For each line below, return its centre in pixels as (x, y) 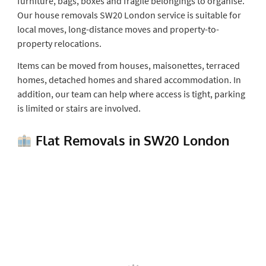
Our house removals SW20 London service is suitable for (129, 15)
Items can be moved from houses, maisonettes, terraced (128, 65)
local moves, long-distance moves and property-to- (118, 29)
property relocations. (59, 43)
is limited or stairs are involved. (79, 108)
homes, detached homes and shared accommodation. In (129, 79)
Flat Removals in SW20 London (130, 140)
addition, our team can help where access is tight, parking (131, 94)
